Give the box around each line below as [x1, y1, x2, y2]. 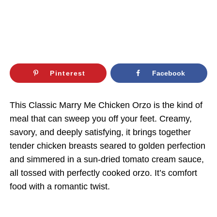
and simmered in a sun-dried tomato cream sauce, [10, 154, 204, 164]
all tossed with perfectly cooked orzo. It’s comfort [10, 168, 197, 178]
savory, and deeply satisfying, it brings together [10, 127, 191, 137]
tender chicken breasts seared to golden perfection [10, 140, 205, 151]
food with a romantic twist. [10, 181, 110, 191]
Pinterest [50, 69, 86, 77]
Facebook [152, 69, 186, 77]
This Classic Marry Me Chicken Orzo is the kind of [10, 100, 202, 110]
